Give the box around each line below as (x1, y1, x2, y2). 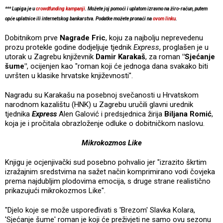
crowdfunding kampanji (36, 5, 85, 11)
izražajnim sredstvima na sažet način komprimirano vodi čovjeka (5, 167, 215, 176)
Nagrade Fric (60, 33, 106, 42)
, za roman (145, 52, 180, 61)
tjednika (5, 109, 32, 118)
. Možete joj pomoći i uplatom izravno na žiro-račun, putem (85, 5, 208, 11)
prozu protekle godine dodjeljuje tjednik (5, 42, 133, 52)
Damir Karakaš (96, 52, 145, 61)
